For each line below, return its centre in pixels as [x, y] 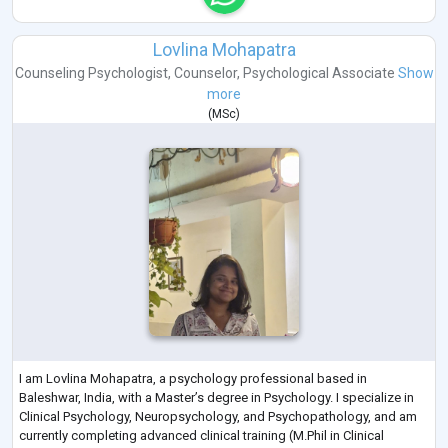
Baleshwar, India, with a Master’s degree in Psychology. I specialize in [216, 397]
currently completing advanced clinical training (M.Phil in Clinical [201, 435]
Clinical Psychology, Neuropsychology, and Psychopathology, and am [218, 416]
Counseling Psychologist [91, 73]
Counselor [205, 73]
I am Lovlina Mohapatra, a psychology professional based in [193, 378]
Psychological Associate [318, 73]
